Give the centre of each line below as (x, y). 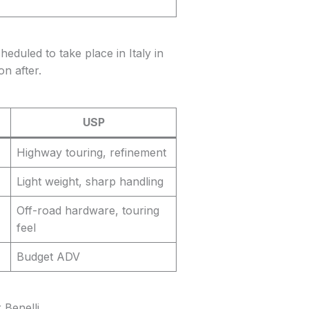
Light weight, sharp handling (90, 182)
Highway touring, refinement (91, 153)
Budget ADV (48, 257)
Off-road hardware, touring (88, 211)
